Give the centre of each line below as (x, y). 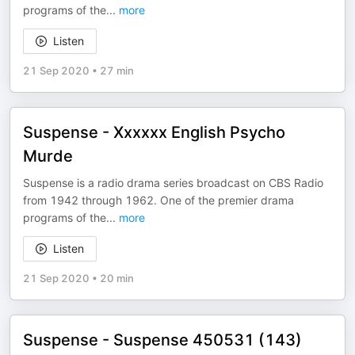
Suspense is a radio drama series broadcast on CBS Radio (173, 183)
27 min (117, 71)
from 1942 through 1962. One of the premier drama (158, 200)
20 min (117, 278)
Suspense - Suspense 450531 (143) (162, 340)
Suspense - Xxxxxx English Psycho (154, 132)
